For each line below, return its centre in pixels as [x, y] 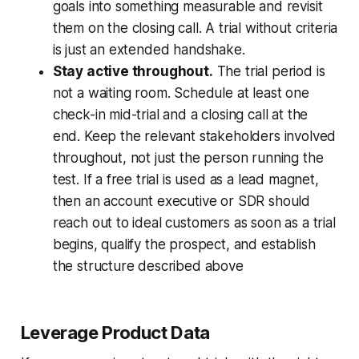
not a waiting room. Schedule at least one [181, 93]
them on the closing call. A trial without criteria [195, 28]
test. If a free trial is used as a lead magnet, [186, 180]
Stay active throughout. [133, 72]
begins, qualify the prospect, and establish [184, 245]
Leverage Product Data [115, 333]
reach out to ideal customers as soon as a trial [194, 223]
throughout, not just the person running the [188, 158]
